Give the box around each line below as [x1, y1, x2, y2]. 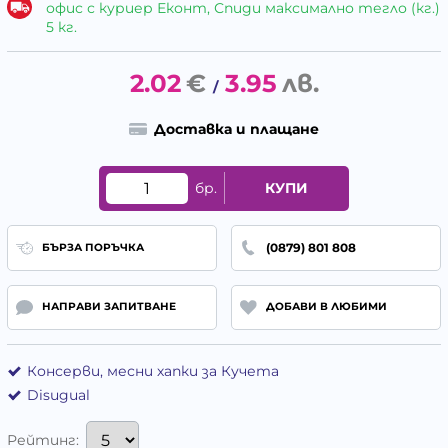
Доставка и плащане [153, 120, 319, 139]
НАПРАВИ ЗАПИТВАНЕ [41, 300, 176, 314]
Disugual [27, 386, 90, 405]
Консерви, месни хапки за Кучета [27, 362, 279, 381]
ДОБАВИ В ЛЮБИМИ [265, 300, 387, 314]
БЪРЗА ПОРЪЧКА [41, 240, 144, 254]
